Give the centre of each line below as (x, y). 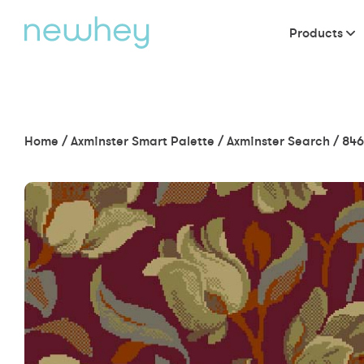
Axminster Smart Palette (143, 141)
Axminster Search (278, 141)
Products (316, 32)
